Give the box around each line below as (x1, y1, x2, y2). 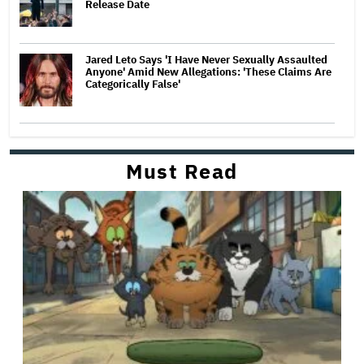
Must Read (126, 157, 238, 184)
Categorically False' (85, 76, 180, 91)
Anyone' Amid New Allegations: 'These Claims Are (85, 64, 331, 79)
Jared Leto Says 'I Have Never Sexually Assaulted (85, 52, 327, 67)
